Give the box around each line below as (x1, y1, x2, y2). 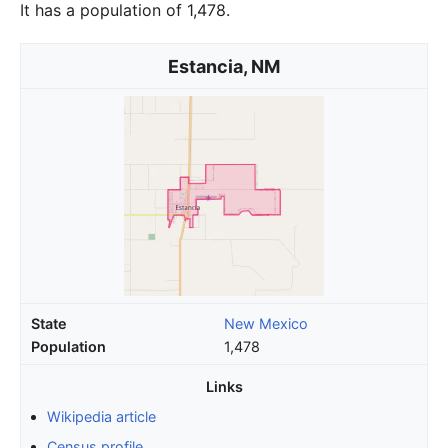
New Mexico (224, 314, 308, 332)
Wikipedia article (46, 407, 156, 425)
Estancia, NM (168, 55, 280, 77)
